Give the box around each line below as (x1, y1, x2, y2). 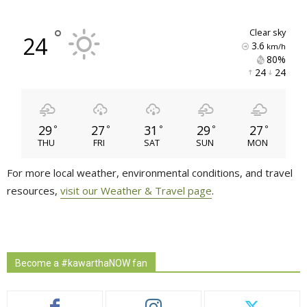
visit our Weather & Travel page (60, 184, 212, 198)
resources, (7, 184, 60, 198)
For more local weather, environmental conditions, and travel (7, 166, 293, 180)
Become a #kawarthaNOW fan (15, 258, 147, 269)
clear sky (254, 26, 286, 38)
